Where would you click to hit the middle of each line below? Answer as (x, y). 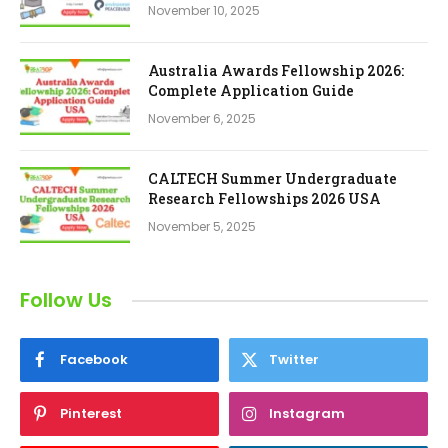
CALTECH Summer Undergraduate (272, 179)
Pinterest (91, 414)
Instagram (307, 414)
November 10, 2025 (204, 11)
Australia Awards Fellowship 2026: (276, 71)
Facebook (94, 360)
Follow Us (66, 300)
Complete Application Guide (251, 91)
